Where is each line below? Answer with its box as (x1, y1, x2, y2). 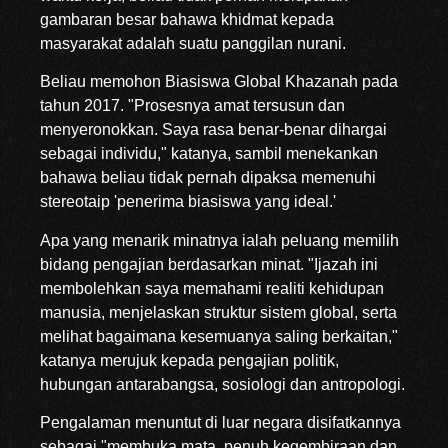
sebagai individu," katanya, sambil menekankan (40, 145, 378, 163)
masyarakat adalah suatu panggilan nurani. (40, 34, 346, 52)
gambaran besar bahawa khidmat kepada (40, 10, 334, 28)
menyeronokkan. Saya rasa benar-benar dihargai (40, 121, 387, 139)
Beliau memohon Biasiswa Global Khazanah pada (40, 73, 398, 91)
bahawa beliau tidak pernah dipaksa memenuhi (40, 169, 376, 187)
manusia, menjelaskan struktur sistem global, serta (40, 303, 397, 321)
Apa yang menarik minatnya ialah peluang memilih (40, 231, 399, 249)
